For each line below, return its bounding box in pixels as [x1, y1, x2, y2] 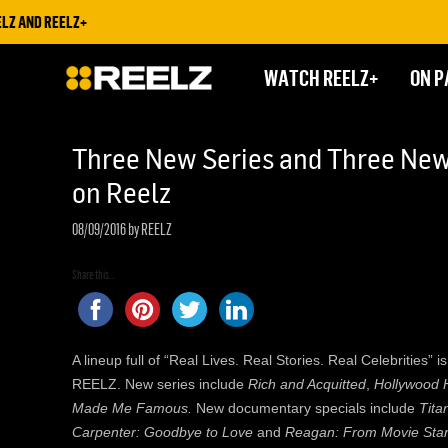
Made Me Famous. [72, 399, 196, 416]
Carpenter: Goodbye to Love [72, 423, 253, 440]
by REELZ [126, 220, 172, 239]
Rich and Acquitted [248, 375, 366, 392]
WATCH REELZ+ [264, 64, 378, 91]
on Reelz [72, 174, 171, 210]
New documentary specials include [196, 399, 419, 416]
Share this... [72, 267, 115, 282]
